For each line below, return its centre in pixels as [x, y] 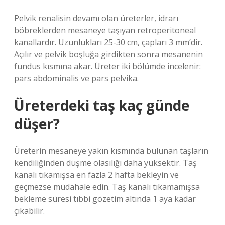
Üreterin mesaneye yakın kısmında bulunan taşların [111, 151]
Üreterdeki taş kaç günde [102, 105]
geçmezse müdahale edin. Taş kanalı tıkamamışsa [107, 187]
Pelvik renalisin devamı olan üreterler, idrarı [96, 18]
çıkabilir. [29, 211]
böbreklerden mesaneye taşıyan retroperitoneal [105, 30]
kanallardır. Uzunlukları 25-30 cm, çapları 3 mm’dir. [108, 42]
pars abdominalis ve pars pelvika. [76, 78]
